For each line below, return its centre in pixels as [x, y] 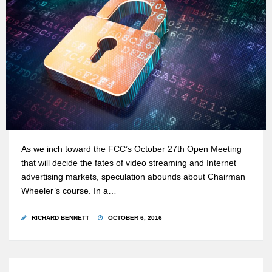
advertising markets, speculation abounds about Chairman [133, 177]
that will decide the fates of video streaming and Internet [129, 163]
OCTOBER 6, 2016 [134, 217]
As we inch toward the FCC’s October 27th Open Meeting [131, 149]
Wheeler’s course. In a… [69, 191]
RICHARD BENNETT [60, 217]
